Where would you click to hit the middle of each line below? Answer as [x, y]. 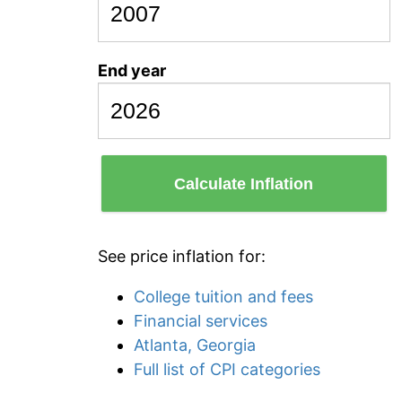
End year [132, 70]
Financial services [201, 321]
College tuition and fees [223, 297]
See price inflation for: [182, 256]
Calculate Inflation [244, 184]
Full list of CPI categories [227, 369]
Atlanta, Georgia [195, 345]
